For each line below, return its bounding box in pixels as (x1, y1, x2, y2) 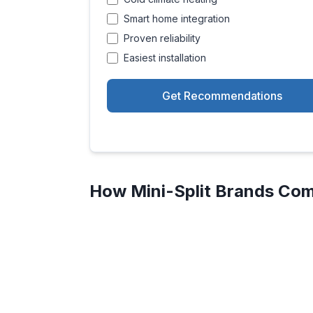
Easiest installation (124, 52, 206, 64)
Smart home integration (124, 13, 230, 24)
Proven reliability (124, 32, 201, 44)
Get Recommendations (161, 89, 282, 103)
